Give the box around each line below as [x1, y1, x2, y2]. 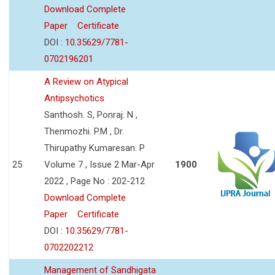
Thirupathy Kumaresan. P [44, 142, 145, 153]
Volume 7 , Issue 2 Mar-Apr [44, 158, 155, 170]
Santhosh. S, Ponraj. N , [44, 109, 137, 120]
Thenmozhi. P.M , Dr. [44, 125, 124, 137]
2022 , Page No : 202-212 [44, 175, 145, 187]
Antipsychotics [44, 92, 104, 104]
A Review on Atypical [44, 76, 128, 87]
